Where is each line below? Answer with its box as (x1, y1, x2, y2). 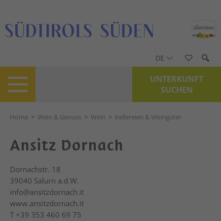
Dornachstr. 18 (10, 164, 61, 174)
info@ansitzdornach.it (10, 187, 84, 197)
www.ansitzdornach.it (10, 198, 84, 208)
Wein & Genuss (37, 112, 81, 121)
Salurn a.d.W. (34, 176, 79, 185)
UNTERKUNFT (150, 74, 203, 84)
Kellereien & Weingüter (115, 112, 182, 121)
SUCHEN (160, 84, 193, 95)
